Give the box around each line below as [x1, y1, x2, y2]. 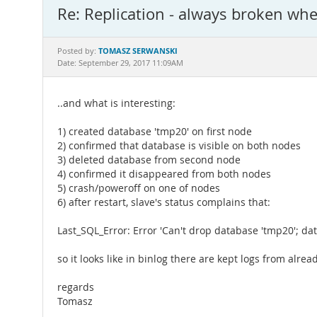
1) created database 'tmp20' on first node [57, 125, 252, 138]
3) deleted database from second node [57, 154, 241, 166]
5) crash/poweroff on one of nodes [57, 182, 220, 195]
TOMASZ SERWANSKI [98, 45, 178, 56]
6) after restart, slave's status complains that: [57, 196, 270, 209]
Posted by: [57, 46, 98, 56]
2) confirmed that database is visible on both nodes [57, 139, 301, 152]
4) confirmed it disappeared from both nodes [57, 168, 271, 180]
